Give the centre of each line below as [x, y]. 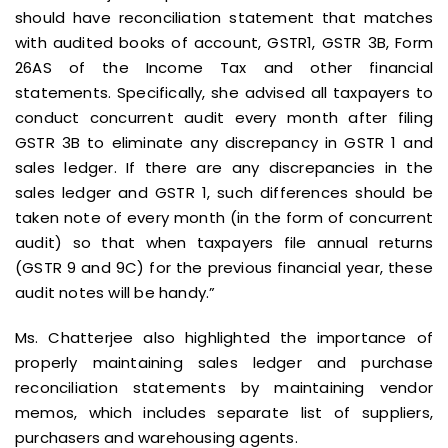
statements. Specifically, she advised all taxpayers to [224, 92]
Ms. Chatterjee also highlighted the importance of [224, 337]
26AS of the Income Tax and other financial [224, 67]
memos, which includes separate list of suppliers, [224, 412]
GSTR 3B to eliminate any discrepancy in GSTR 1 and [224, 142]
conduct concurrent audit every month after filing [224, 117]
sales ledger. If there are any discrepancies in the [224, 167]
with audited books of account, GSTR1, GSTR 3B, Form [224, 42]
